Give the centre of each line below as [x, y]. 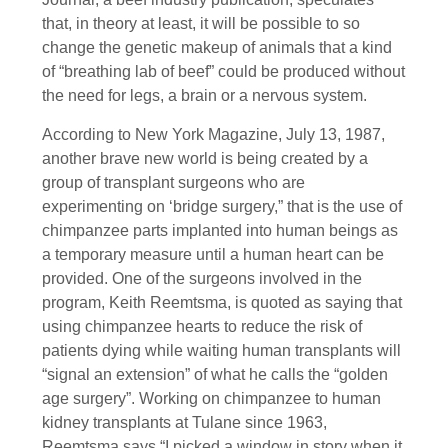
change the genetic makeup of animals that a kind [217, 48]
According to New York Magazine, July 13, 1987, [213, 134]
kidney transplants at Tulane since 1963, [184, 422]
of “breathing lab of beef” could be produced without [223, 72]
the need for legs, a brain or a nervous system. [204, 96]
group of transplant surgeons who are [173, 182]
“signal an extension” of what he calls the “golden [215, 374]
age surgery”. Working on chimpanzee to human [211, 398]
